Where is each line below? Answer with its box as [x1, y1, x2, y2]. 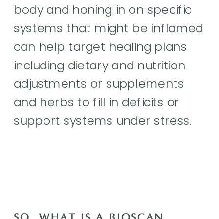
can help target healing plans [14, 38, 187, 55]
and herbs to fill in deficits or [14, 93, 179, 110]
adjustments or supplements [14, 75, 184, 92]
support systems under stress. [14, 112, 196, 129]
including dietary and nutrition [14, 57, 186, 73]
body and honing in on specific [14, 1, 192, 18]
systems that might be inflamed [14, 20, 203, 37]
